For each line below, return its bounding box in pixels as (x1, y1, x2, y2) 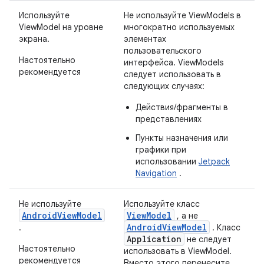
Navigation (136, 168, 177, 179)
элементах (124, 34, 166, 44)
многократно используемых (124, 22, 235, 32)
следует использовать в (124, 69, 221, 80)
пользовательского (124, 45, 202, 56)
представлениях (136, 114, 202, 124)
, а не (174, 210, 198, 221)
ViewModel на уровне (19, 22, 103, 32)
